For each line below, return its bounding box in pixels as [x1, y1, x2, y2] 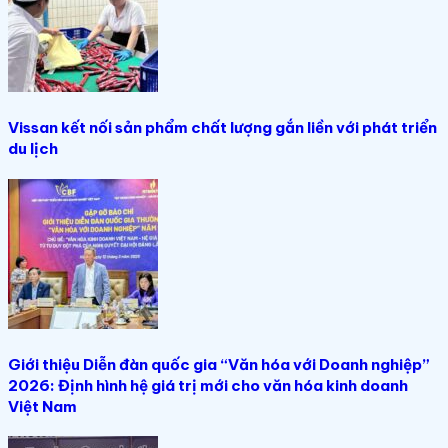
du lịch [8, 138, 58, 158]
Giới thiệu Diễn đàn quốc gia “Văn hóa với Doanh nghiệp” [8, 354, 430, 374]
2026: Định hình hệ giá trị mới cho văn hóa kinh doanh [8, 375, 408, 395]
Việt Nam [8, 396, 77, 416]
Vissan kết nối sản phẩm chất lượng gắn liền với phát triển [8, 117, 437, 137]
